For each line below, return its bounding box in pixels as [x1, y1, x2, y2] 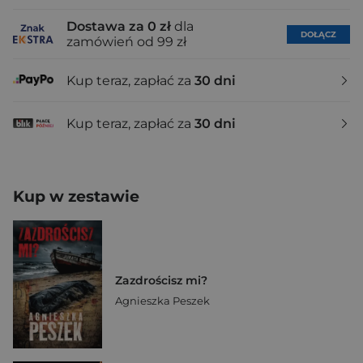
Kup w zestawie [13, 187, 139, 206]
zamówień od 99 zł [66, 34, 186, 49]
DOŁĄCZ [301, 28, 336, 40]
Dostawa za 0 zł [66, 19, 171, 34]
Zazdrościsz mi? [115, 272, 207, 288]
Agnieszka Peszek [115, 293, 210, 307]
